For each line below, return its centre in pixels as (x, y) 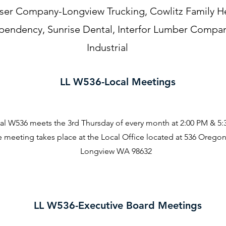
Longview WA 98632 (116, 151)
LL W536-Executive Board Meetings (118, 205)
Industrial (107, 47)
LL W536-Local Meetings (118, 82)
